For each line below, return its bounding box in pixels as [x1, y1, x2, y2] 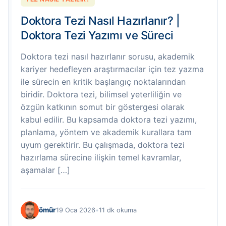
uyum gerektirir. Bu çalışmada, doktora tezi [21, 139, 185, 150]
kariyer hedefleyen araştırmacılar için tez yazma [21, 64, 204, 74]
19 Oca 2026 [56, 206, 95, 214]
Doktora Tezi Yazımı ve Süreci [21, 28, 174, 42]
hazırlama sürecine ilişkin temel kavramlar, [21, 152, 181, 162]
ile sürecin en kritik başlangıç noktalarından [21, 76, 186, 87]
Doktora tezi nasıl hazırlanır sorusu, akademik [21, 51, 195, 62]
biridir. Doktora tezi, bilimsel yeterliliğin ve [21, 89, 182, 99]
